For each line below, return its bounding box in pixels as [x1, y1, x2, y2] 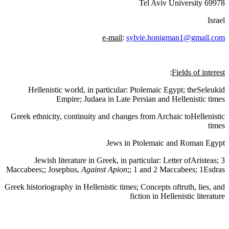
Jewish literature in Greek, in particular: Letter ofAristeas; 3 [34, 156, 225, 165]
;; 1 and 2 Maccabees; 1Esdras [127, 165, 225, 174]
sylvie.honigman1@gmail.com [126, 33, 225, 42]
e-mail [102, 33, 122, 42]
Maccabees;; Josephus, [6, 165, 81, 174]
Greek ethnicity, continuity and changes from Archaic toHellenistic [11, 112, 225, 121]
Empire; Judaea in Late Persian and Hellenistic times [56, 95, 225, 104]
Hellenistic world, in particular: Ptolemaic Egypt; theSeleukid [28, 85, 225, 95]
